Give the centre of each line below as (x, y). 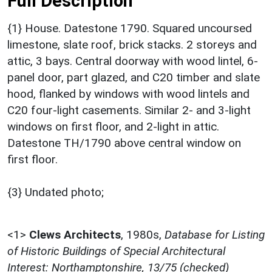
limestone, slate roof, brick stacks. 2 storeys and (132, 45)
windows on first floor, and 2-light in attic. (113, 127)
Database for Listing (215, 235)
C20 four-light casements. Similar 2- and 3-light (129, 110)
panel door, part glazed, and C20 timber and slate (134, 78)
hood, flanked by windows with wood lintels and (128, 94)
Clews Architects (75, 235)
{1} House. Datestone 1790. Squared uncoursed (130, 29)
